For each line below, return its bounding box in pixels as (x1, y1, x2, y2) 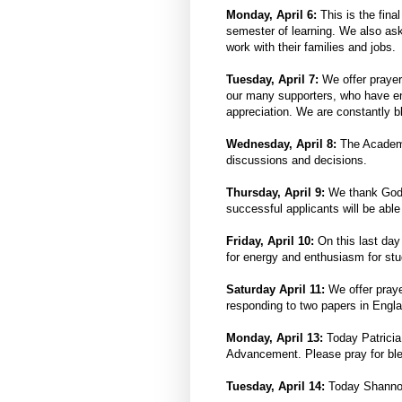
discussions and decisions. (226, 153, 367, 168)
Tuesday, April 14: (226, 380, 325, 394)
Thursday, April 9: (226, 186, 328, 200)
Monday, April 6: (226, 8, 317, 22)
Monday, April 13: (226, 331, 327, 345)
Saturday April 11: (226, 283, 325, 297)
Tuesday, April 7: (226, 73, 319, 87)
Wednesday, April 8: (226, 137, 336, 152)
